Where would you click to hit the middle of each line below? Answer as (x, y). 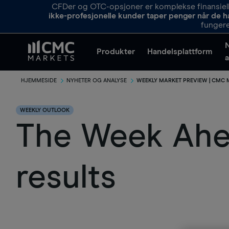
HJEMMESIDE (39, 81)
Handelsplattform (180, 52)
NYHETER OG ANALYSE (97, 81)
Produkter (116, 52)
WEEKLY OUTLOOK (45, 110)
